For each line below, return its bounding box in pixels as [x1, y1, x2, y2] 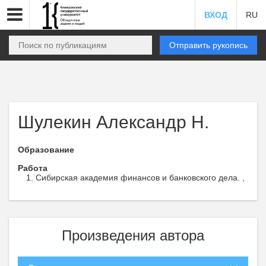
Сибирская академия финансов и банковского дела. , [36, 173, 245, 182]
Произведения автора [62, 227, 204, 243]
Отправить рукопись [169, 40, 248, 50]
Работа [18, 163, 47, 173]
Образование [18, 145, 74, 154]
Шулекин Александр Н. [18, 112, 209, 132]
